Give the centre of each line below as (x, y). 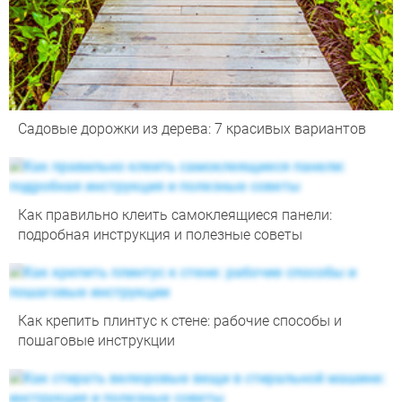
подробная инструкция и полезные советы (160, 235)
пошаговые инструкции (96, 341)
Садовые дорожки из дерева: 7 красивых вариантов (192, 129)
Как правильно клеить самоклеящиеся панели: (175, 215)
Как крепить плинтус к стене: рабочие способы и (180, 321)
